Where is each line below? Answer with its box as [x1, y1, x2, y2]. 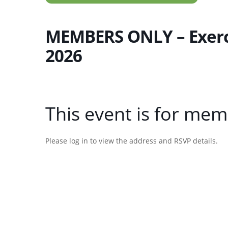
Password [45, 209, 80, 219]
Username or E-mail [45, 165, 118, 176]
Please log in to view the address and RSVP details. [45, 136, 218, 146]
